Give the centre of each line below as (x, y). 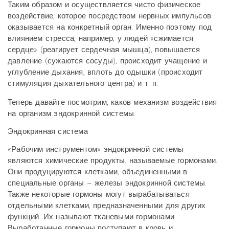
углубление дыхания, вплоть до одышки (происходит (105, 72)
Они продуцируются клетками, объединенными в (98, 172)
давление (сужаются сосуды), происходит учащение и (107, 61)
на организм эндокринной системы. (72, 113)
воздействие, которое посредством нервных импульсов (109, 16)
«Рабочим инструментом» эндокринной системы (96, 149)
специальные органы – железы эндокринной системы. (107, 183)
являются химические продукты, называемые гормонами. (113, 161)
